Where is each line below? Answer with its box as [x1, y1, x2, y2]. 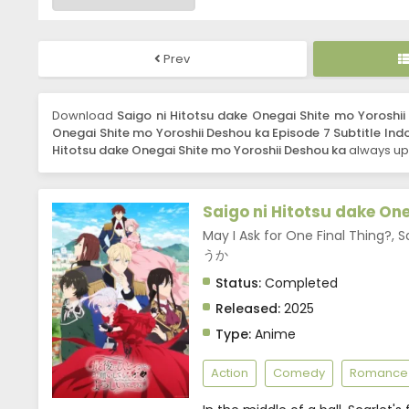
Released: [215, 299, 280, 319]
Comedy [273, 364, 325, 383]
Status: [215, 274, 261, 293]
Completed [261, 274, 338, 293]
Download [52, 107, 118, 125]
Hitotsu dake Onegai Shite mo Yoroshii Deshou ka [52, 142, 346, 160]
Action [211, 364, 248, 383]
